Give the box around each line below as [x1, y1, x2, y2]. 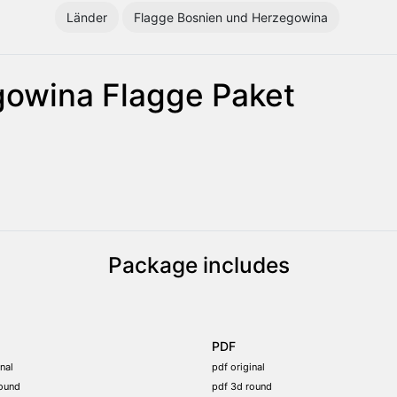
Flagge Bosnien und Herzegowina [133, 9, 328, 25]
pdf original [212, 360, 265, 373]
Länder [66, 9, 107, 25]
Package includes [107, 251, 290, 278]
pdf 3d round [212, 379, 272, 393]
